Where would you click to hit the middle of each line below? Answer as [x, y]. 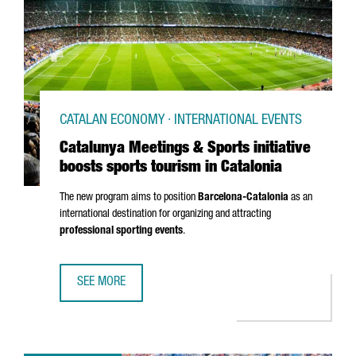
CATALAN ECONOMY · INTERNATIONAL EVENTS [181, 121]
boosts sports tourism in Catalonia [171, 168]
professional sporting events [121, 231]
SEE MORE [101, 283]
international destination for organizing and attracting [165, 215]
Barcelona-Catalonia [243, 198]
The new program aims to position [129, 198]
